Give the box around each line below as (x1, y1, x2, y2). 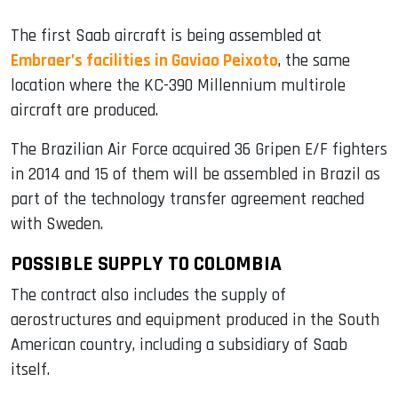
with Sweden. (11, 213, 103, 236)
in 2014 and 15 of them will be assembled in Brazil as (11, 163, 380, 187)
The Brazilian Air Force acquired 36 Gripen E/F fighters (11, 139, 387, 162)
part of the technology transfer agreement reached (11, 188, 364, 211)
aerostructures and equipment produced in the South (11, 309, 379, 332)
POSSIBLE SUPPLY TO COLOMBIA (11, 251, 282, 278)
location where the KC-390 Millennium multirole (11, 75, 346, 98)
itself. (11, 359, 50, 382)
